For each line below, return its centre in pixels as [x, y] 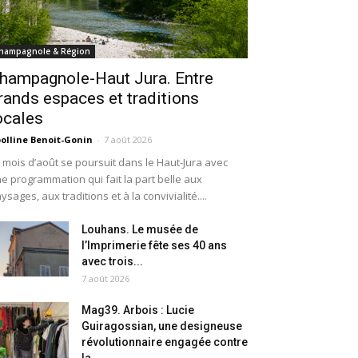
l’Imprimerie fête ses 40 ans [154, 246]
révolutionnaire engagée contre [165, 342]
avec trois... [112, 262]
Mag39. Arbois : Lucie [138, 310]
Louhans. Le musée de [140, 230]
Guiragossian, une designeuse [162, 326]
